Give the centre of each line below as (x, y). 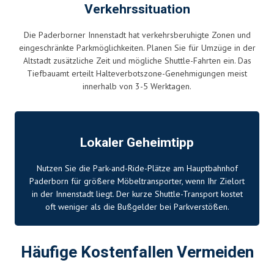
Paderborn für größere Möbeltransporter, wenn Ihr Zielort (137, 181)
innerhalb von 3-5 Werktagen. (137, 86)
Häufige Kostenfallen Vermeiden (137, 252)
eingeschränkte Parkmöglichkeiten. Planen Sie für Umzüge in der (137, 47)
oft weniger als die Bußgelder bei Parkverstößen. (137, 206)
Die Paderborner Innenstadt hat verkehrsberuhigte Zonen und (137, 35)
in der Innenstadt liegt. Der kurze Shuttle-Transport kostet (137, 194)
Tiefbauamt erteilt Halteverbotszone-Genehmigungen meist (137, 73)
